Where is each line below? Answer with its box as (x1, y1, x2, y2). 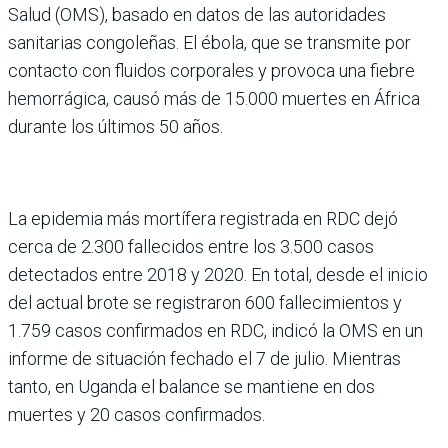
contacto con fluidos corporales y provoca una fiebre (8, 60, 415, 81)
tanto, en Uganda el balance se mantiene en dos (8, 376, 375, 397)
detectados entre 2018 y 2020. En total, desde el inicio (8, 264, 428, 285)
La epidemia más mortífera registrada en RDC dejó (8, 208, 398, 229)
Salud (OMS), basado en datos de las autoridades (8, 4, 386, 25)
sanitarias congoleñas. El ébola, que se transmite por (8, 32, 411, 53)
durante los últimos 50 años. (8, 116, 223, 137)
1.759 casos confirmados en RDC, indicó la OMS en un (8, 320, 423, 341)
